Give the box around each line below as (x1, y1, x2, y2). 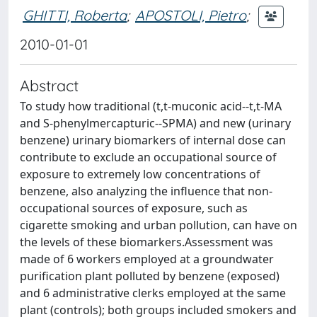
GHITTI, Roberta (23, 6, 127, 24)
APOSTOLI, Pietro (135, 6, 246, 24)
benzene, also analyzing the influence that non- (20, 183, 272, 199)
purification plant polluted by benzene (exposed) (20, 268, 279, 284)
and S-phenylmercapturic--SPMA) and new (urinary (20, 115, 291, 131)
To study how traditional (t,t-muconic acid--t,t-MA (20, 98, 282, 114)
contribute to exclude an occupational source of (20, 149, 277, 165)
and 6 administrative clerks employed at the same (20, 285, 286, 301)
